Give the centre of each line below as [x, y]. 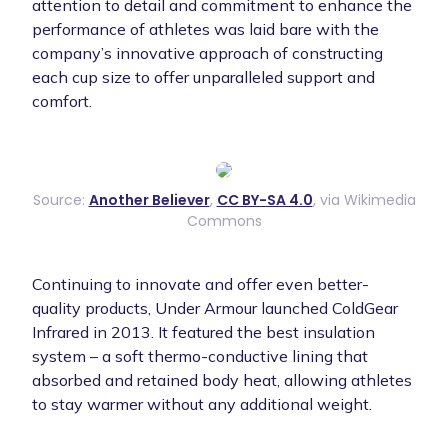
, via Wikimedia [364, 199]
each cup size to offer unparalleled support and [203, 76]
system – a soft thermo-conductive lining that [200, 355]
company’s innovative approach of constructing [207, 52]
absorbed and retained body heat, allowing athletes [222, 379]
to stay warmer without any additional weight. [202, 403]
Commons [224, 220]
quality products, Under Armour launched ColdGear [215, 307]
